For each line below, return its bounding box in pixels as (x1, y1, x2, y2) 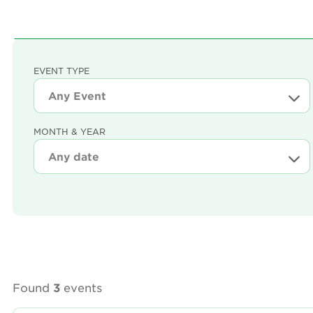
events (60, 280, 102, 294)
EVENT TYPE (34, 65, 89, 76)
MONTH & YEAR (34, 126, 105, 137)
